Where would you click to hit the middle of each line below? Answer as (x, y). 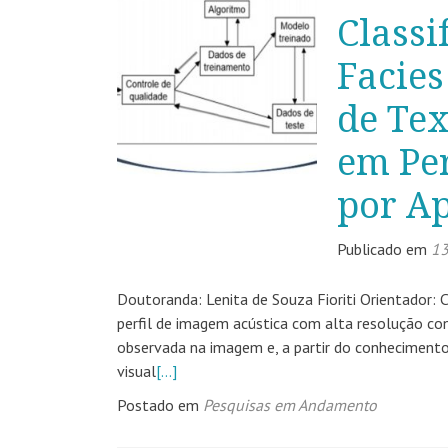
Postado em (160, 405)
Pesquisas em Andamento (290, 405)
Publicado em (384, 249)
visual (136, 371)
